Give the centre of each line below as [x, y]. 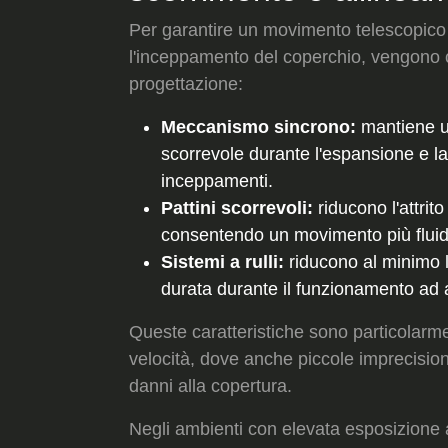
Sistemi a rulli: [222, 261]
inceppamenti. [217, 180]
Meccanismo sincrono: [258, 126]
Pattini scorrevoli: [237, 207]
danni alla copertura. [210, 385]
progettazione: [186, 83]
